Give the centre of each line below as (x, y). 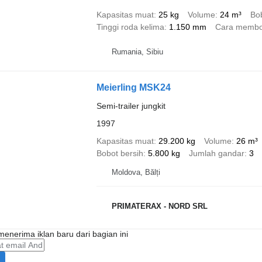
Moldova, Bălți (136, 172)
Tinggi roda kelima (130, 27)
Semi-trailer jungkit (131, 106)
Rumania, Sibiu (137, 51)
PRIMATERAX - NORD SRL (159, 206)
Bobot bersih (120, 153)
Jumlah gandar (216, 153)
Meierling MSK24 (133, 87)
